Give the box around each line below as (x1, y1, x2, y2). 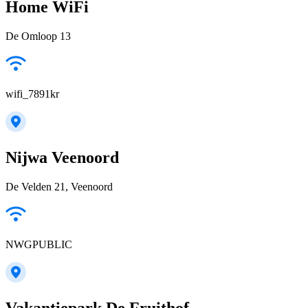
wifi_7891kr (5, 88, 59, 100)
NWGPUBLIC (5, 238, 72, 250)
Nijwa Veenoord (5, 148, 119, 166)
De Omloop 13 (5, 30, 71, 43)
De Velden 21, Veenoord (5, 180, 113, 192)
